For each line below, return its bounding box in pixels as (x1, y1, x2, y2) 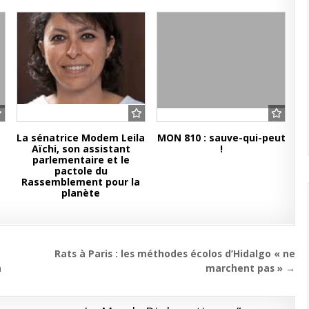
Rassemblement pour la (21, 175, 141, 189)
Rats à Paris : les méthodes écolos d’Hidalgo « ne (54, 247, 296, 261)
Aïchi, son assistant (31, 142, 130, 156)
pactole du (54, 164, 108, 178)
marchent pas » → (206, 261, 296, 275)
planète (61, 186, 101, 200)
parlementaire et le (32, 153, 130, 167)
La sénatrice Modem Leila (17, 131, 146, 145)
